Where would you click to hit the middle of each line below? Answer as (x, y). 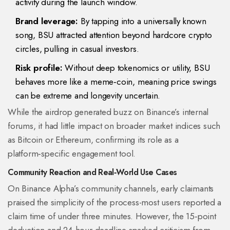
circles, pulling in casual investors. (77, 49)
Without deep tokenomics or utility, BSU (136, 68)
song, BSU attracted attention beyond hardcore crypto (114, 35)
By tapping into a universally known (142, 21)
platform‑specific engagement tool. (72, 154)
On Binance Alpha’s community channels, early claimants (111, 189)
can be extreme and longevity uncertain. (88, 96)
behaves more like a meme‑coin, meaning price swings (116, 82)
